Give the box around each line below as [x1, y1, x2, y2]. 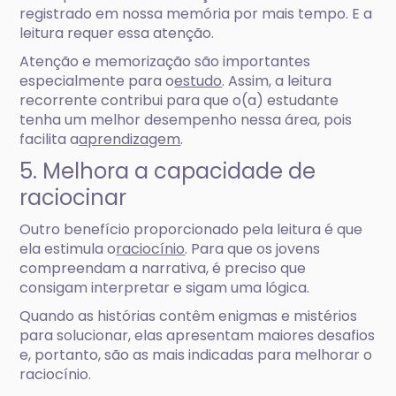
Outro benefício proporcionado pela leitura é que [19, 219, 363, 240]
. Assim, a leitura [222, 71, 332, 91]
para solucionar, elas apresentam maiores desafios [19, 325, 376, 346]
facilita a [19, 129, 80, 149]
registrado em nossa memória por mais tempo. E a [19, 4, 373, 24]
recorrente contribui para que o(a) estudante [19, 90, 339, 110]
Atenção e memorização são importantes [19, 51, 311, 72]
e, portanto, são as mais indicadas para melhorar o [19, 345, 373, 365]
